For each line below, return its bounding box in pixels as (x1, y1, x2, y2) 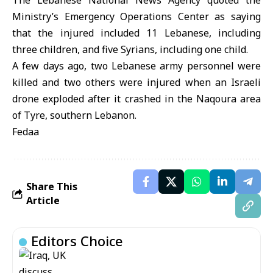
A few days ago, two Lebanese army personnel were (12, 59, 261, 73)
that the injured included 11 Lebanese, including (12, 26, 261, 40)
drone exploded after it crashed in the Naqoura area (12, 92, 261, 105)
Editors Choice (31, 232, 123, 250)
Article (26, 194, 60, 207)
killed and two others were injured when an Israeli (12, 76, 261, 89)
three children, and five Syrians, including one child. (12, 43, 248, 56)
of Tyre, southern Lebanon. (12, 108, 136, 122)
